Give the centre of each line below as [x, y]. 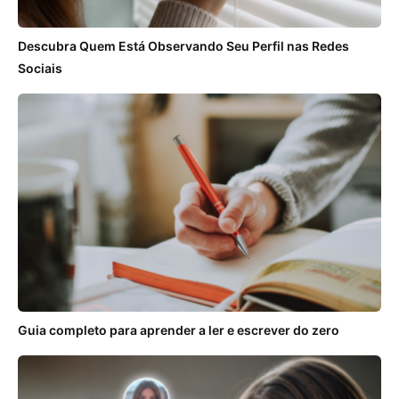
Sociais [40, 68]
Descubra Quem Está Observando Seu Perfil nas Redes [183, 45]
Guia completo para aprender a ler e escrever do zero [179, 330]
